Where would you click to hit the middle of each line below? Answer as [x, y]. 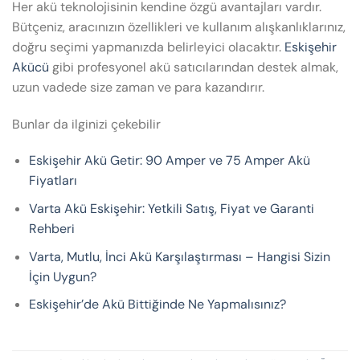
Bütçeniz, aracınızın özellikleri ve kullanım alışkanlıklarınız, [179, 27]
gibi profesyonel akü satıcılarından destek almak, [194, 67]
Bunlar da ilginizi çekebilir [86, 124]
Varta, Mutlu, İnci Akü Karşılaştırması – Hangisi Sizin [179, 256]
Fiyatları [53, 181]
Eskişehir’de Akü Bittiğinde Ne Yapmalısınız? [157, 305]
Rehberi [51, 228]
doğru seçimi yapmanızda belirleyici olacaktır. [148, 47]
